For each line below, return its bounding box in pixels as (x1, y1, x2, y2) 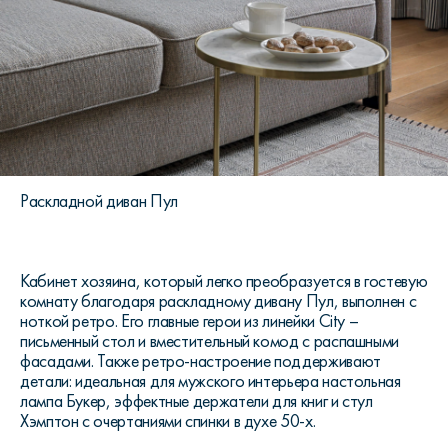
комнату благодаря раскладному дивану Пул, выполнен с (20, 290, 417, 313)
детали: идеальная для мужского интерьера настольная (20, 370, 401, 393)
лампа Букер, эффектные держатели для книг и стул (20, 390, 373, 413)
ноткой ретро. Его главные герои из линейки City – (20, 310, 359, 333)
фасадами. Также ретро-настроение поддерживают (20, 350, 381, 373)
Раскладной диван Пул (20, 190, 178, 213)
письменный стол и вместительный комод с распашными (20, 330, 400, 353)
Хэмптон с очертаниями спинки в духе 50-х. (20, 410, 316, 433)
